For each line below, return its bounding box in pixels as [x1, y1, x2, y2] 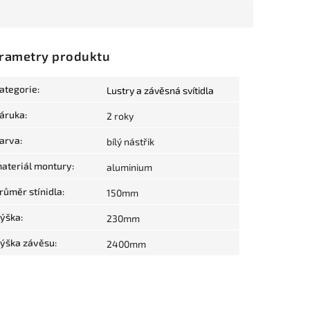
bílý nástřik [107, 136, 154, 148]
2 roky [107, 110, 134, 122]
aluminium [107, 161, 152, 174]
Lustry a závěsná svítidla [107, 84, 214, 97]
